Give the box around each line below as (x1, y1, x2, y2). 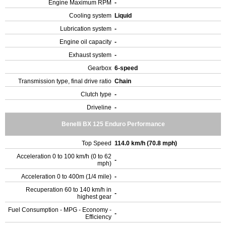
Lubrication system (60, 25, 111, 32)
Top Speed (82, 140, 111, 147)
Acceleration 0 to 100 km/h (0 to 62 (17, 153, 111, 160)
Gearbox (88, 65, 111, 72)
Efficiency (85, 213, 111, 220)
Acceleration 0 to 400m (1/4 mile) (21, 173, 111, 180)
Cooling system (69, 12, 111, 19)
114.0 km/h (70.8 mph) (115, 140, 179, 147)
